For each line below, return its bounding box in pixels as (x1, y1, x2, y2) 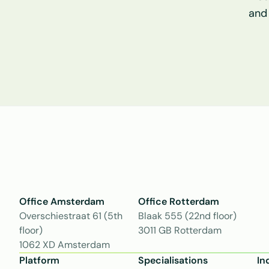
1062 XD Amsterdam (19, 238, 110, 251)
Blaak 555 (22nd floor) (138, 210, 237, 222)
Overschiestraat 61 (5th (19, 210, 122, 222)
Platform (19, 254, 59, 267)
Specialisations (138, 254, 208, 267)
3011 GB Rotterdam (138, 224, 222, 237)
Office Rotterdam (138, 195, 219, 208)
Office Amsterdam (19, 195, 104, 208)
